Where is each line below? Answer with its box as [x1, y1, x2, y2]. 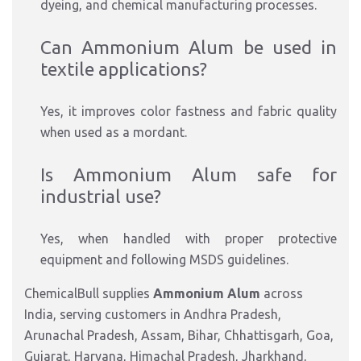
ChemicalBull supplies [24, 286, 153, 301]
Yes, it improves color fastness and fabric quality [40, 104, 337, 118]
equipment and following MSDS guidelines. [40, 252, 288, 267]
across [260, 286, 303, 301]
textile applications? [40, 59, 207, 79]
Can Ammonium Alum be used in [40, 37, 337, 57]
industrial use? [40, 186, 161, 206]
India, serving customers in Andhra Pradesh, [24, 307, 281, 322]
